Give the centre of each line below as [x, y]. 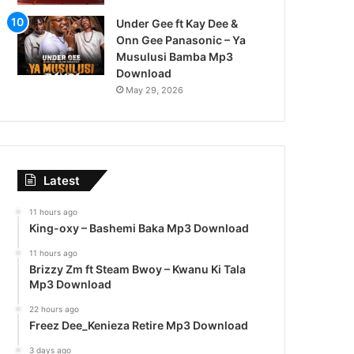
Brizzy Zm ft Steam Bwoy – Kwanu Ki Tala [138, 269]
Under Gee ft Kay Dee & [177, 23]
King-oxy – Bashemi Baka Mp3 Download [139, 228]
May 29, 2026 [155, 90]
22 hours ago [55, 309]
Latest [62, 181]
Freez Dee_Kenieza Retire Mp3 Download [139, 325]
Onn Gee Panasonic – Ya [181, 40]
